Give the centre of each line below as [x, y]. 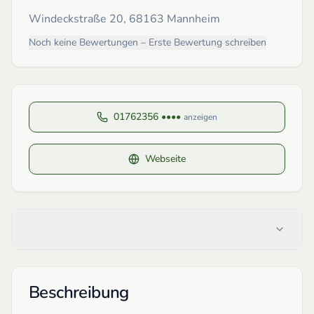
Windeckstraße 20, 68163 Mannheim [124, 19]
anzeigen [200, 117]
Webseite [165, 158]
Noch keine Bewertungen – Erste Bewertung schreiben [148, 42]
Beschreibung [79, 292]
